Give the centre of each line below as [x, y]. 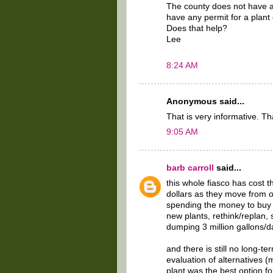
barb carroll [190, 168]
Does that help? [197, 29]
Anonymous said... [205, 102]
